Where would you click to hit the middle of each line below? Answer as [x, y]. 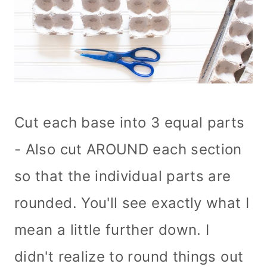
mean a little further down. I [112, 229]
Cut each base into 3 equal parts [130, 122]
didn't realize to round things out [129, 256]
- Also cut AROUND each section [128, 149]
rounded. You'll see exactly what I [132, 203]
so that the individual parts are [123, 176]
